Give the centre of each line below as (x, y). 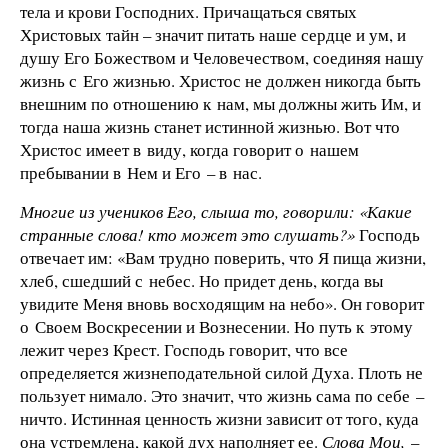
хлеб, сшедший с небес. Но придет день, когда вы (201, 281)
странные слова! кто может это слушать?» (187, 235)
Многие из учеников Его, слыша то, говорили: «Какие (216, 212)
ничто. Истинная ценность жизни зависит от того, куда (219, 419)
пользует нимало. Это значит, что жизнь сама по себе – (222, 396)
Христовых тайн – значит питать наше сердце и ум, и (213, 34)
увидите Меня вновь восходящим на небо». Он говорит (222, 304)
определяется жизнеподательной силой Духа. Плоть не (221, 373)
